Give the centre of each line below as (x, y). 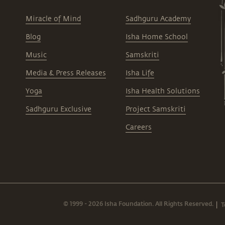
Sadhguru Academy (158, 19)
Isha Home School (156, 37)
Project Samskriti (155, 109)
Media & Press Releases (66, 73)
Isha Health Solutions (162, 91)
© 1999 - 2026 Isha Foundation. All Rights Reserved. (138, 204)
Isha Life (140, 73)
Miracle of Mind (53, 19)
